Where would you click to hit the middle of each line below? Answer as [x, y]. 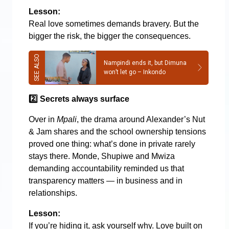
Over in [43, 119]
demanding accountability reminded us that [106, 168]
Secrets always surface [84, 99]
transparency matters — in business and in [106, 180]
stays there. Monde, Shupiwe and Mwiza [102, 156]
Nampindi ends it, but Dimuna [145, 63]
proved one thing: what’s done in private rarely [112, 144]
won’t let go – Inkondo [135, 72]
